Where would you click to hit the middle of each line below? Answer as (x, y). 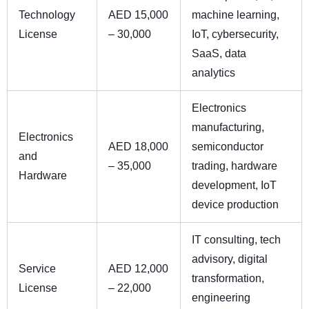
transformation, (228, 278)
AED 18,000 (138, 146)
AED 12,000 (138, 268)
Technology (47, 14)
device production (235, 204)
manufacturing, (228, 127)
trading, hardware (235, 166)
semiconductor (228, 146)
